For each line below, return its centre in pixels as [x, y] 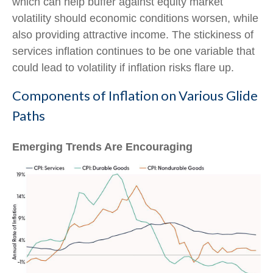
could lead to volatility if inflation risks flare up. [123, 67]
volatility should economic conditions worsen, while [135, 18]
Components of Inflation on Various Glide [135, 95]
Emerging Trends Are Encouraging [102, 147]
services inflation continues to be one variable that [133, 51]
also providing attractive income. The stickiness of [133, 34]
